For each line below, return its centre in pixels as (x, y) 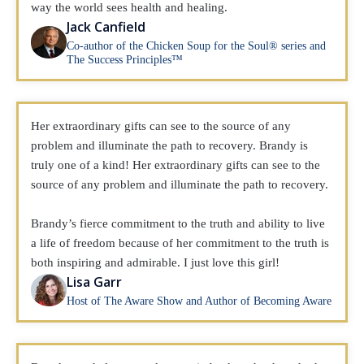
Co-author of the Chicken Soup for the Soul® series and (197, 46)
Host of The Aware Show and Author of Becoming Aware (199, 301)
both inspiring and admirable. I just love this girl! (155, 262)
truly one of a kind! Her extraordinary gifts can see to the (175, 165)
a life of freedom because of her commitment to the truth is (180, 243)
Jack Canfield (106, 27)
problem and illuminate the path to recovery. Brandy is (169, 145)
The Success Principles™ (125, 60)
